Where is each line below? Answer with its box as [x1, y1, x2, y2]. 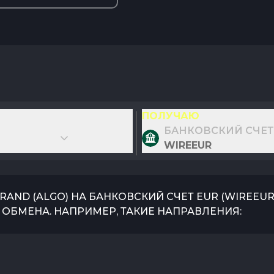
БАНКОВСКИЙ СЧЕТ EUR [89, 191, 218, 202]
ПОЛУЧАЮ [141, 110, 199, 122]
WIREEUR [163, 139, 212, 151]
